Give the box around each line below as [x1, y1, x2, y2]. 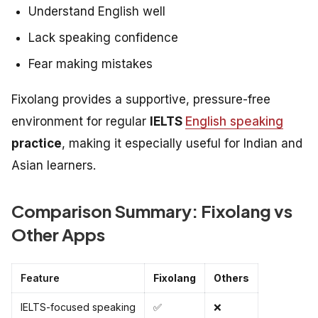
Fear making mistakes [28, 57, 153, 72]
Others [214, 272, 249, 285]
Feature [21, 272, 60, 285]
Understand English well [28, 4, 165, 19]
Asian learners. [11, 158, 96, 173]
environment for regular [11, 114, 150, 129]
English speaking [185, 114, 283, 129]
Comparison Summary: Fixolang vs [11, 200, 292, 222]
